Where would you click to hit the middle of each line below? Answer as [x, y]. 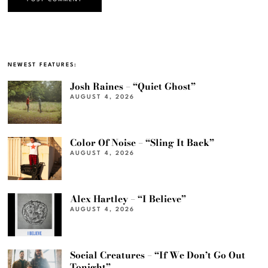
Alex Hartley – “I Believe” [128, 199]
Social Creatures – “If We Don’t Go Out [158, 255]
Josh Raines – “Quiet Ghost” [133, 87]
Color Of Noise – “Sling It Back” [142, 143]
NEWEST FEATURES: [43, 65]
